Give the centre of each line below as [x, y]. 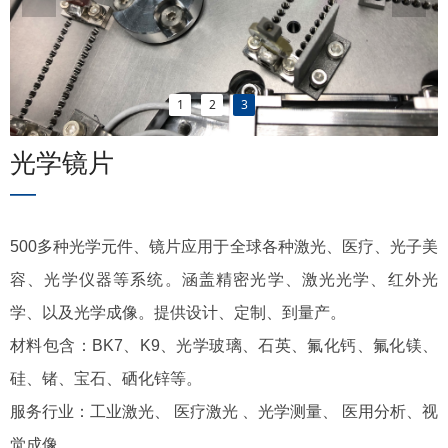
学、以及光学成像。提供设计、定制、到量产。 [178, 312]
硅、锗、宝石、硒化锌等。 [108, 378]
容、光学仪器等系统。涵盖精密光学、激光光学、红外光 [224, 279]
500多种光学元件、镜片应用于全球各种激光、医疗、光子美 [224, 246]
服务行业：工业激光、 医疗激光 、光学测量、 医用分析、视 [224, 411]
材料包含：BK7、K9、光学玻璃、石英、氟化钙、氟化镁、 [224, 345]
